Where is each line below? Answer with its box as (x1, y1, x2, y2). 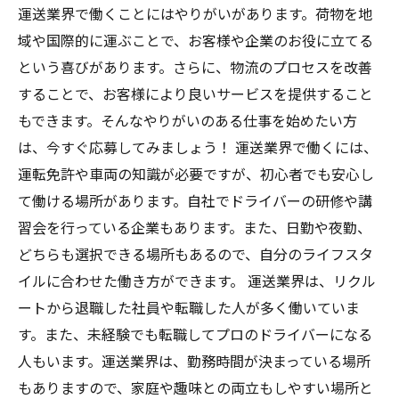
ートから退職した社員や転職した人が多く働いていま (18, 297, 360, 318)
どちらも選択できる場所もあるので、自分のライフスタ (18, 243, 373, 265)
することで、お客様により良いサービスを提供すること (18, 83, 373, 104)
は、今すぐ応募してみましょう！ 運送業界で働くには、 (18, 136, 378, 158)
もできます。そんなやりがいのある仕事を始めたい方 (18, 110, 357, 131)
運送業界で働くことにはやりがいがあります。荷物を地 (18, 3, 372, 24)
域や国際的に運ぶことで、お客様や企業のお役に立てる (18, 29, 373, 51)
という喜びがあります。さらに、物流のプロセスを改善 (18, 56, 372, 77)
